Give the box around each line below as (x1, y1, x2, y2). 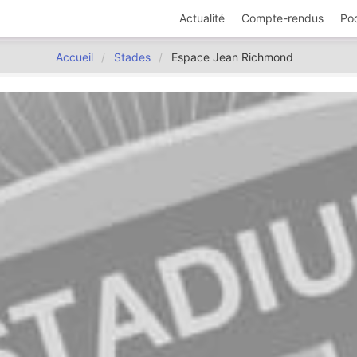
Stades (113, 50, 151, 64)
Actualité (179, 11, 226, 25)
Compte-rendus (241, 11, 324, 25)
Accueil (55, 50, 93, 64)
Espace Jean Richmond (171, 50, 293, 64)
